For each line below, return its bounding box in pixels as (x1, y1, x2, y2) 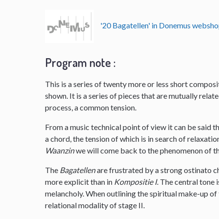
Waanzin (45, 145, 75, 155)
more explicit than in (45, 176, 114, 186)
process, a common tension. (45, 102, 137, 112)
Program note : (45, 54, 116, 70)
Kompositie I (114, 176, 157, 186)
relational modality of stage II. (45, 200, 145, 210)
